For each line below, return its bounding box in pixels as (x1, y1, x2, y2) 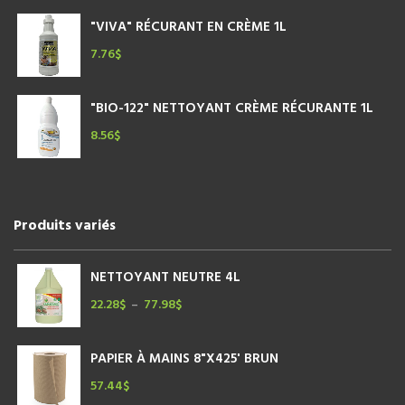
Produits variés (14, 214, 116, 238)
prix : (181, 331, 208, 350)
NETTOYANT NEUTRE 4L (90, 267, 240, 288)
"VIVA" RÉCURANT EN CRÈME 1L (90, 16, 287, 38)
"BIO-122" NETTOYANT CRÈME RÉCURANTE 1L (90, 98, 373, 119)
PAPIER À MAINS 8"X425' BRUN (90, 348, 278, 370)
